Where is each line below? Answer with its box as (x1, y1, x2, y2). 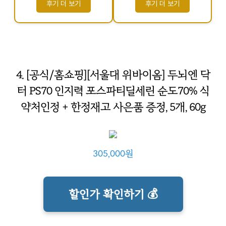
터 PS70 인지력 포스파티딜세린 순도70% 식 (17, 84, 209, 98)
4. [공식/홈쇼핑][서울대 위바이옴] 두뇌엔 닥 (16, 68, 210, 82)
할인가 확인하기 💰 (68, 188, 158, 201)
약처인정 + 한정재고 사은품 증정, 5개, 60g (20, 100, 206, 114)
